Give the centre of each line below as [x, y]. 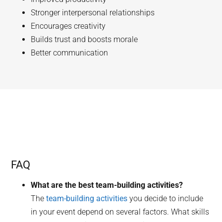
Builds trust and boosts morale [84, 39]
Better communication [70, 53]
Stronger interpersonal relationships [93, 12]
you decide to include [166, 198]
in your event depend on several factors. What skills [120, 212]
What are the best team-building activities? [107, 185]
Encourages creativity [68, 26]
